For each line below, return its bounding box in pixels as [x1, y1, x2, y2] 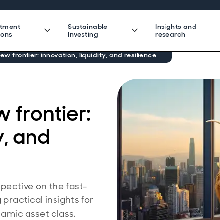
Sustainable [68, 22, 108, 31]
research [155, 30, 186, 39]
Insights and [155, 22, 197, 31]
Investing [68, 30, 98, 39]
